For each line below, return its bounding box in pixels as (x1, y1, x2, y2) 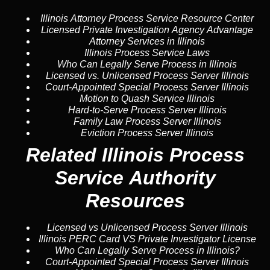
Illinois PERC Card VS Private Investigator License (38, 233, 256, 244)
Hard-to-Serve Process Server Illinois (67, 104, 227, 115)
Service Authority (54, 166, 216, 189)
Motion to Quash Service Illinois (80, 93, 215, 104)
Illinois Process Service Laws (84, 47, 210, 58)
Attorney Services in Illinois (89, 36, 205, 46)
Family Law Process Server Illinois (73, 116, 221, 127)
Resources (85, 189, 185, 212)
